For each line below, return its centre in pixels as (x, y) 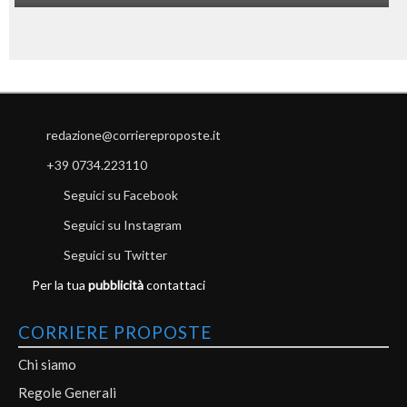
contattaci (174, 285)
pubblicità (116, 285)
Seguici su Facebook (121, 195)
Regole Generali (67, 393)
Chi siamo (47, 365)
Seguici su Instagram (123, 225)
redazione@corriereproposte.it (134, 135)
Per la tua (60, 285)
